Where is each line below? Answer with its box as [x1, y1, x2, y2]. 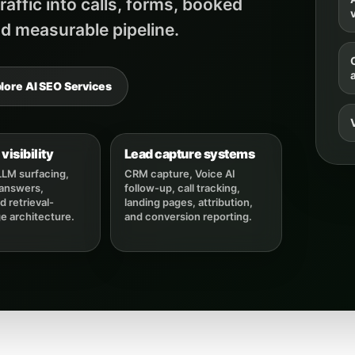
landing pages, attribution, [124, 196, 253, 209]
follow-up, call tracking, [124, 181, 240, 195]
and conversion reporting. [124, 210, 252, 223]
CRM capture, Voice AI [124, 167, 235, 181]
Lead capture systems [124, 146, 255, 162]
